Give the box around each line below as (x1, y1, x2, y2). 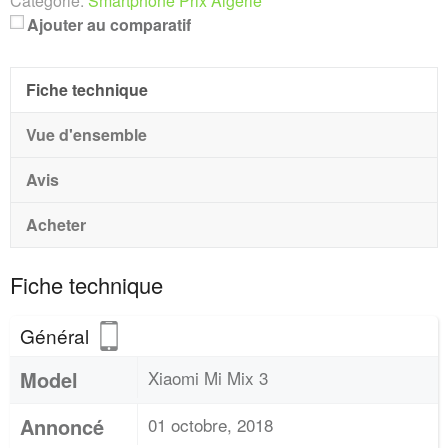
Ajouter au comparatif (27, 13, 191, 36)
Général (20, 322, 94, 349)
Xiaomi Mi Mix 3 (148, 365, 268, 390)
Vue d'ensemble (26, 123, 147, 146)
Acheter (26, 213, 86, 236)
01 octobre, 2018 (148, 412, 273, 437)
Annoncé (20, 412, 104, 441)
